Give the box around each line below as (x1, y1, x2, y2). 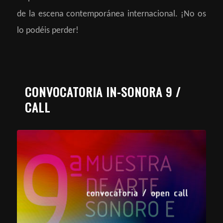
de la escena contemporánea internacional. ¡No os (16, 9, 207, 19)
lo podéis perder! (16, 26, 79, 36)
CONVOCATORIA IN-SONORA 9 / (24, 82, 181, 101)
